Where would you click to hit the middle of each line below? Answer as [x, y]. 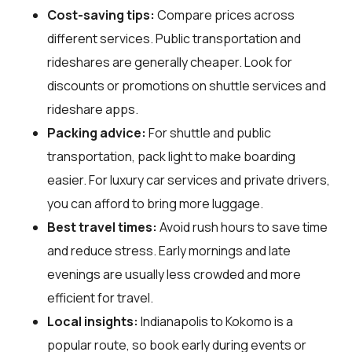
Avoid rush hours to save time [242, 227]
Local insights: [93, 321]
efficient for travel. [100, 297]
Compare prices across [225, 15]
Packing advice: [97, 132]
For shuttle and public [209, 132]
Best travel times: [102, 227]
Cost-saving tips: [101, 15]
